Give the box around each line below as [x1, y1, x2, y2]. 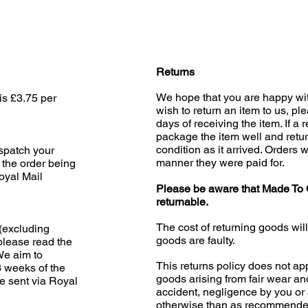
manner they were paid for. [156, 156, 285, 169]
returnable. [156, 195, 208, 208]
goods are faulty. [156, 234, 235, 247]
